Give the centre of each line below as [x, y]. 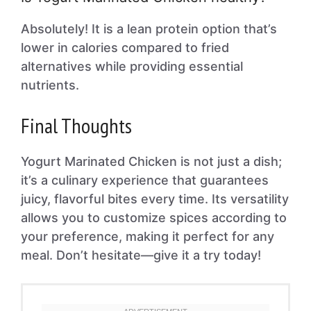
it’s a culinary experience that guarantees [145, 180]
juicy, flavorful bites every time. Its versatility [155, 199]
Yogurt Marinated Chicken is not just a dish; [151, 161]
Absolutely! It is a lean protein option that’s [149, 29]
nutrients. [50, 85]
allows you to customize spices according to [154, 218]
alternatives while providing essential [132, 66]
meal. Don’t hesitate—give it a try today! [141, 255]
